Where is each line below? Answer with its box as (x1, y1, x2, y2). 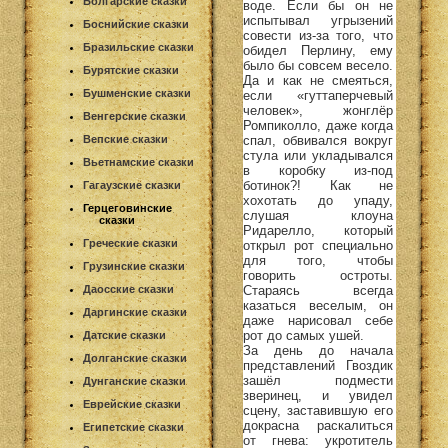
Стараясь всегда (243, 282, 393, 298)
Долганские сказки (83, 352, 187, 364)
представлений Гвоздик (243, 357, 393, 373)
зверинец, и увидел (243, 387, 393, 403)
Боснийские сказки (83, 18, 189, 30)
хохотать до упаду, (243, 192, 393, 208)
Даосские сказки (83, 283, 174, 295)
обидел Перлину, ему (243, 42, 393, 58)
